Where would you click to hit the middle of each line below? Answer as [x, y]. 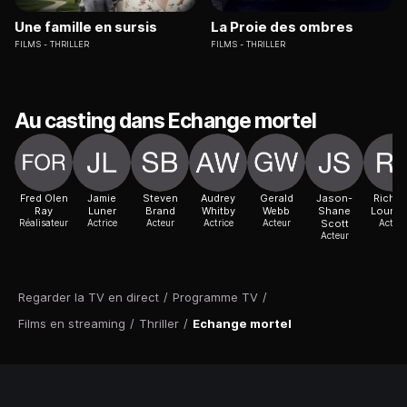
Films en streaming [72, 324]
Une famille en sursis [86, 27]
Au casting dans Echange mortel [166, 121]
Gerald [276, 199]
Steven [160, 199]
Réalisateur [44, 223]
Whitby [218, 211]
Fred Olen [44, 199]
